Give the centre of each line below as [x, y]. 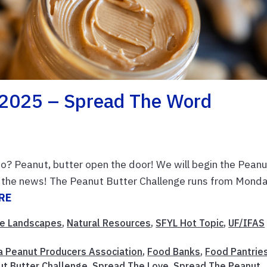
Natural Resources [109, 223]
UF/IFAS [247, 223]
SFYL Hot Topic [190, 223]
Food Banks [174, 251]
